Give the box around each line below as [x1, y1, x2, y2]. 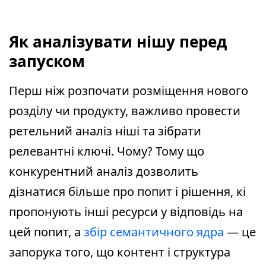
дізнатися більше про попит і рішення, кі [9, 183, 246, 200]
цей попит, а [9, 224, 84, 240]
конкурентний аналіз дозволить [9, 163, 198, 180]
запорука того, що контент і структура [9, 244, 230, 261]
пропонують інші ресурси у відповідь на [9, 204, 243, 220]
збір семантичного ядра [84, 224, 224, 240]
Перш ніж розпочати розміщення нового [9, 83, 248, 99]
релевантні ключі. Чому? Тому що [9, 143, 204, 160]
